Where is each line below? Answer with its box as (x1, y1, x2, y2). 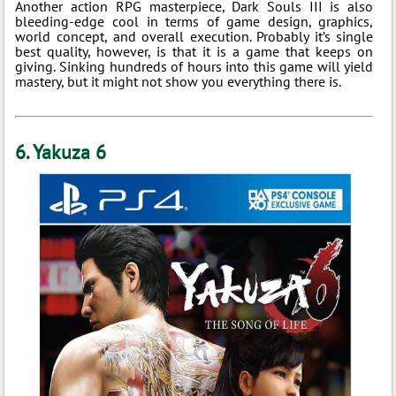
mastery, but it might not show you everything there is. (15, 72, 342, 90)
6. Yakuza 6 (15, 140, 107, 164)
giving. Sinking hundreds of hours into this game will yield (15, 57, 374, 75)
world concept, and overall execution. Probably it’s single (15, 27, 374, 45)
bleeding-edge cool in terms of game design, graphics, (15, 12, 374, 30)
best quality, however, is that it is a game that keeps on (15, 42, 374, 60)
